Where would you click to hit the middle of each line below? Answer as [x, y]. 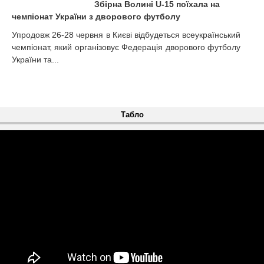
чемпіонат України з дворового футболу [96, 17]
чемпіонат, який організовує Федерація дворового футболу [126, 47]
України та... [35, 60]
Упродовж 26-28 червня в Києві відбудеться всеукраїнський [126, 35]
